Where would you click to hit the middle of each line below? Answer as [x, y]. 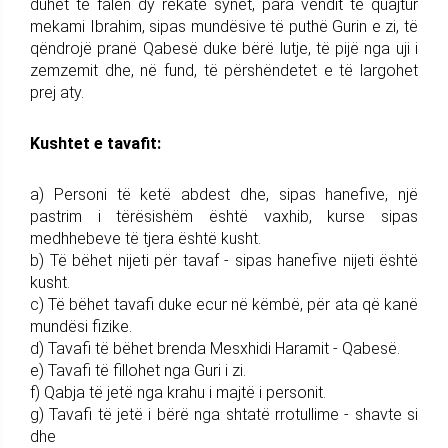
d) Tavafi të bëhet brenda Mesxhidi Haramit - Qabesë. [215, 348]
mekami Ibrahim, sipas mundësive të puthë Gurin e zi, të [224, 26]
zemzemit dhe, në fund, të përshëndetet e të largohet [224, 70]
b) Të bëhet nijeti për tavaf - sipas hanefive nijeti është [224, 260]
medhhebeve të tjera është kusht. [145, 238]
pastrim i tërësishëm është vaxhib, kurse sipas [224, 216]
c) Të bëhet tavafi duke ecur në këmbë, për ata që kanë [224, 304]
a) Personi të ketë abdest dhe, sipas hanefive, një [224, 194]
